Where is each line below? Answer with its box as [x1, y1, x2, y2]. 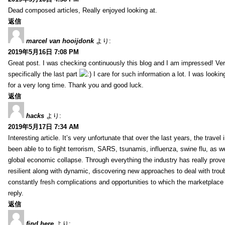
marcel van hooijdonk [26, 37, 94, 45]
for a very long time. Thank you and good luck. [8, 81, 144, 89]
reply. [8, 189, 24, 197]
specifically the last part [8, 70, 79, 78]
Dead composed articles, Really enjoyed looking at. [8, 6, 157, 14]
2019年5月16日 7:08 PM [8, 48, 79, 56]
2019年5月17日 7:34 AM [8, 123, 79, 131]
